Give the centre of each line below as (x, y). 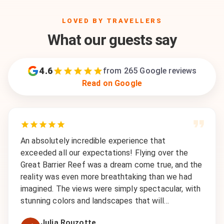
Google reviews (167, 70)
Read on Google (112, 83)
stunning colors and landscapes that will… (95, 201)
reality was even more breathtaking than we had (106, 177)
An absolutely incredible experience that (93, 141)
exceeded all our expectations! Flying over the (104, 153)
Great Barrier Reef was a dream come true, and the (111, 165)
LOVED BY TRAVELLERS (112, 21)
